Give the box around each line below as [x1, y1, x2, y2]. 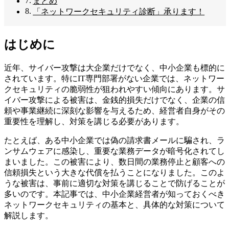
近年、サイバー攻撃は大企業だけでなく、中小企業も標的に [4, 63, 225, 72]
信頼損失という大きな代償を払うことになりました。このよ [4, 168, 225, 177]
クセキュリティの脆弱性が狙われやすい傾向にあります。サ [4, 84, 225, 94]
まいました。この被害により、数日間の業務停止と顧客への [4, 157, 225, 166]
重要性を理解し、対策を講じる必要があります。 [4, 117, 184, 126]
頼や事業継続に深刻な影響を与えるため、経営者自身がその [4, 106, 225, 115]
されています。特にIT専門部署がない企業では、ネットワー [4, 74, 224, 83]
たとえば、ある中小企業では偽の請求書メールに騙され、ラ [4, 135, 225, 145]
